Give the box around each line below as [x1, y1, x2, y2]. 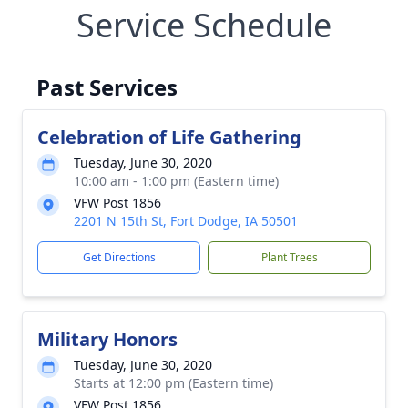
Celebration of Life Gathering [37, 125, 301, 149]
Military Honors [37, 327, 178, 352]
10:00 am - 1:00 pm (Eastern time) [74, 172, 279, 189]
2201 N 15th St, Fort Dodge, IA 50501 [74, 212, 298, 229]
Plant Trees [260, 250, 318, 265]
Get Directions [82, 250, 156, 265]
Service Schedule [76, 3, 331, 47]
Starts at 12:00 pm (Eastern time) [74, 374, 273, 392]
